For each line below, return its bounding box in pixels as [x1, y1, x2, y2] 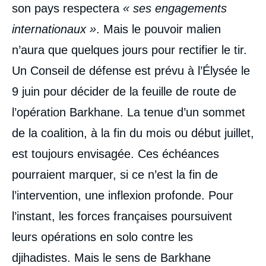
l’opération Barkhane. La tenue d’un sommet [12, 105, 245, 119]
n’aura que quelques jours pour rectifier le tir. [12, 43, 247, 56]
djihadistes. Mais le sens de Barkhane [12, 251, 211, 264]
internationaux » [12, 22, 96, 36]
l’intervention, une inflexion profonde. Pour [12, 188, 233, 202]
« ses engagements [123, 1, 227, 15]
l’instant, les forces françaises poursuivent [12, 209, 232, 223]
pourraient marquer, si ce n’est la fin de [12, 167, 218, 181]
